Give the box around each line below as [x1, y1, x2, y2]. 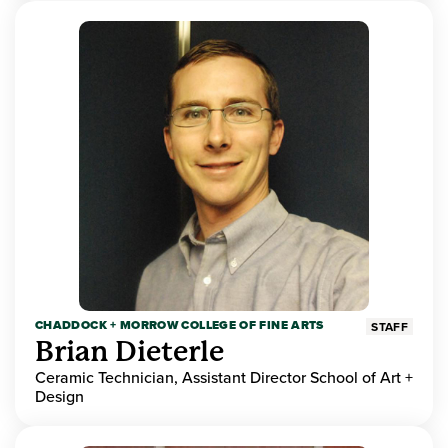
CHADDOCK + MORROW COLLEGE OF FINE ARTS [35, 316, 324, 335]
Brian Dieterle [35, 335, 224, 369]
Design [35, 385, 84, 408]
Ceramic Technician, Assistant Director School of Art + [35, 366, 413, 389]
